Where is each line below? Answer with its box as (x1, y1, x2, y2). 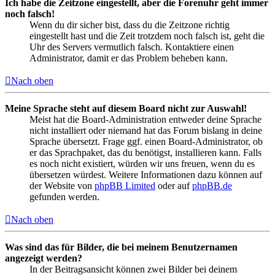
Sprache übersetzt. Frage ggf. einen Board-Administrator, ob (29, 136, 263, 147)
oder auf (155, 180, 192, 191)
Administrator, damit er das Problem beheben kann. (29, 52, 228, 63)
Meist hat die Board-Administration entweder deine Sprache (29, 114, 261, 125)
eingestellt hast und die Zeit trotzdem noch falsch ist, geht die (29, 30, 265, 41)
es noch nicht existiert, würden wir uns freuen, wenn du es (29, 158, 255, 169)
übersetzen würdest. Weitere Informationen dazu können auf (29, 169, 262, 180)
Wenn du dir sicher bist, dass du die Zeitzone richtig (29, 19, 230, 30)
